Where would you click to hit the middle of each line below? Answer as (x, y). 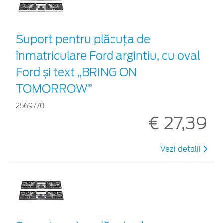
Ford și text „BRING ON (76, 72)
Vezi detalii (181, 149)
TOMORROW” (54, 88)
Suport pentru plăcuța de (83, 39)
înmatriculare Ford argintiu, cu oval (108, 56)
